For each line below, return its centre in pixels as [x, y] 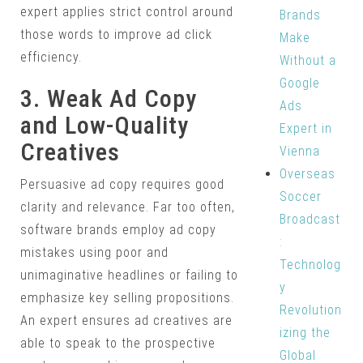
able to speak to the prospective [118, 344]
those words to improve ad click [116, 35]
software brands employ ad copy [118, 230]
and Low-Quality [105, 126]
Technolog [310, 265]
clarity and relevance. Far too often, [128, 207]
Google [299, 83]
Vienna [299, 151]
